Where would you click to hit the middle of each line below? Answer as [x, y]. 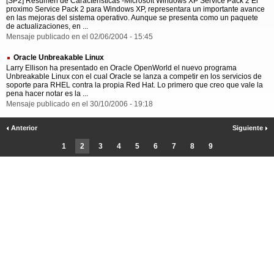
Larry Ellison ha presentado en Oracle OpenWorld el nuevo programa [121, 68]
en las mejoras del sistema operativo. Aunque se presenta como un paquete [132, 18]
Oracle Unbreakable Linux [59, 58]
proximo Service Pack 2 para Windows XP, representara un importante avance [135, 9]
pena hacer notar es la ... [47, 94]
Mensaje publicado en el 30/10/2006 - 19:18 [80, 104]
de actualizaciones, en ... [47, 27]
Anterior [23, 128]
